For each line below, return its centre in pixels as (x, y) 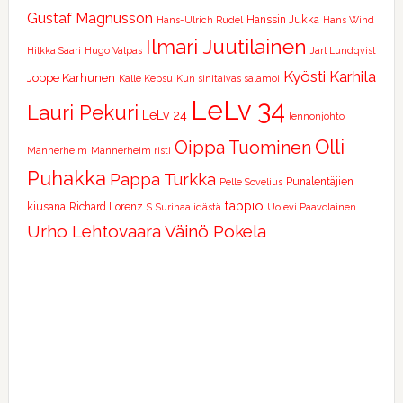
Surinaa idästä (188, 207)
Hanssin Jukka (282, 20)
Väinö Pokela (215, 231)
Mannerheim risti (130, 150)
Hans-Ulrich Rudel (199, 20)
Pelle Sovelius (251, 182)
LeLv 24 (164, 115)
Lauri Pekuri (82, 112)
